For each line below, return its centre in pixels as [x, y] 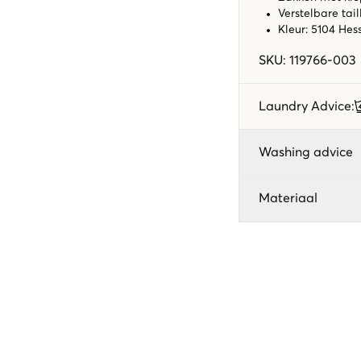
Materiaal [288, 198]
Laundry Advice [305, 106]
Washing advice [306, 152]
